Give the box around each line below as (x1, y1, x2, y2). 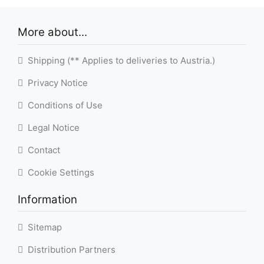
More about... (18, 25, 87, 39)
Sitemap (23, 221, 62, 233)
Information (18, 192, 77, 206)
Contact (23, 144, 60, 156)
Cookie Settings (23, 166, 94, 178)
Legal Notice (23, 121, 80, 133)
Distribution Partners (23, 243, 115, 255)
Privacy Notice (23, 77, 88, 88)
